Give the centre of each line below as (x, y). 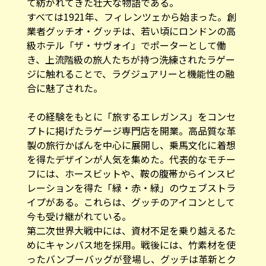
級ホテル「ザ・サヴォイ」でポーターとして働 (126, 37)
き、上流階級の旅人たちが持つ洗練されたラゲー (131, 51)
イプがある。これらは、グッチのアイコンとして (131, 193)
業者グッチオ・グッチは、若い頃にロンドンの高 (131, 22)
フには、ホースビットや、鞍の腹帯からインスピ (131, 165)
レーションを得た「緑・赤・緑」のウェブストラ (131, 179)
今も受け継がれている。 (79, 208)
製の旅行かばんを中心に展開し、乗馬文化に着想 (131, 136)
